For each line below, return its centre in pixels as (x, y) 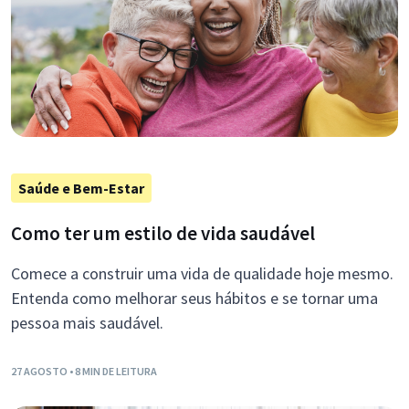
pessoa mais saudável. (87, 323)
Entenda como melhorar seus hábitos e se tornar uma (194, 299)
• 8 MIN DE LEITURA (113, 372)
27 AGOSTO (40, 372)
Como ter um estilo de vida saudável (163, 234)
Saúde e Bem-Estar (81, 189)
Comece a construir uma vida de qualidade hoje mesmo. (202, 274)
